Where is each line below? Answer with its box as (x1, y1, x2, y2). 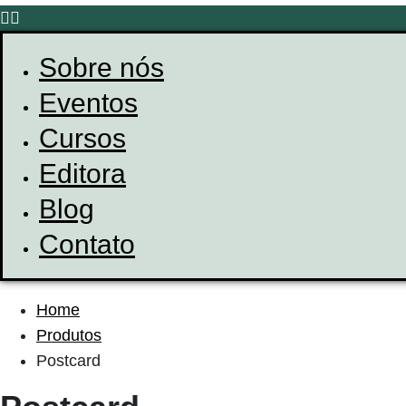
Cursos (39, 123, 126, 153)
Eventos (39, 88, 138, 118)
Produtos (36, 326, 101, 344)
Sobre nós (39, 53, 164, 82)
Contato (39, 229, 135, 259)
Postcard (36, 352, 101, 370)
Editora (39, 159, 126, 188)
